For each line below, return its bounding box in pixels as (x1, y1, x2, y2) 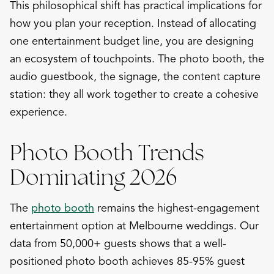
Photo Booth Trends (10, 138, 204, 167)
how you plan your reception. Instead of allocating (10, 16, 256, 30)
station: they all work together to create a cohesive (10, 87, 259, 101)
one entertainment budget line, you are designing (10, 34, 254, 48)
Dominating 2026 (10, 162, 177, 191)
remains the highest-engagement (94, 201, 259, 215)
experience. (10, 105, 67, 119)
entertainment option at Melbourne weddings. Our (10, 218, 259, 232)
